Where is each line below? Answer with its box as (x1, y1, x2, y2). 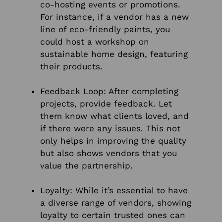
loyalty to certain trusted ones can (40, 210, 185, 221)
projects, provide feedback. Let (40, 99, 172, 109)
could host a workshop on (40, 37, 149, 47)
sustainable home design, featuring (40, 49, 188, 59)
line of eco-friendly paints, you (40, 24, 170, 35)
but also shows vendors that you (40, 148, 177, 159)
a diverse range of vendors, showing (40, 198, 191, 208)
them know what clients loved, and (40, 111, 189, 121)
